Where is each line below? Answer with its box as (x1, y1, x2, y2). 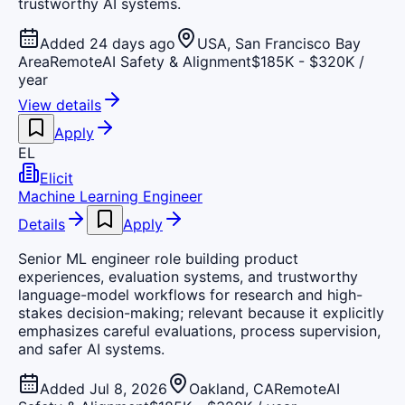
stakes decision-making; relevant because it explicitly (18, 303, 384, 322)
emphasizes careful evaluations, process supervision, (18, 321, 381, 340)
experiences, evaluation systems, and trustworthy (18, 267, 358, 286)
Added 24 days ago (40, 33, 175, 52)
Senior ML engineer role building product (18, 249, 298, 268)
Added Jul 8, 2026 (40, 379, 167, 398)
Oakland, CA (189, 379, 274, 398)
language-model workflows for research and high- (18, 285, 363, 304)
